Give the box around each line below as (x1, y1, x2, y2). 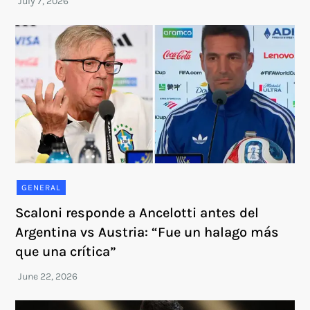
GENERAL (21, 182, 62, 192)
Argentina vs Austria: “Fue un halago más (15, 224, 280, 240)
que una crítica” (15, 243, 117, 259)
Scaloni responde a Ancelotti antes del (15, 204, 259, 221)
